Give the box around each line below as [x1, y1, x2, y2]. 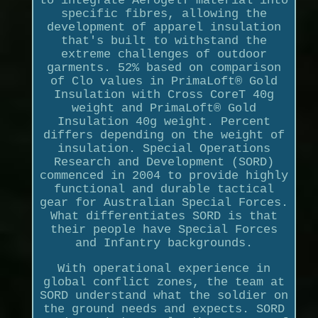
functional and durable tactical [53, 182, 274, 196]
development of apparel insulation [46, 20, 281, 34]
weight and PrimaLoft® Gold [71, 101, 256, 115]
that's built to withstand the [60, 33, 267, 48]
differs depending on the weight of [43, 128, 285, 142]
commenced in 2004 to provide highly [39, 168, 288, 182]
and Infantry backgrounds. [75, 236, 253, 250]
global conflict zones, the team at [43, 275, 285, 289]
